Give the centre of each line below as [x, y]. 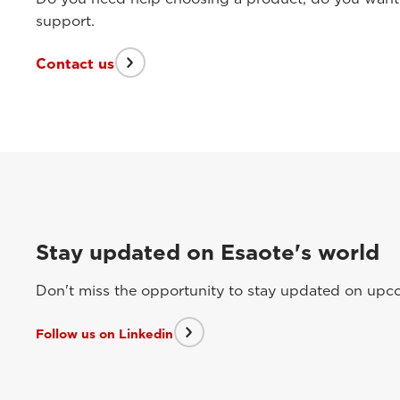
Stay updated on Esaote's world [208, 253]
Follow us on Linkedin [104, 333]
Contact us [75, 63]
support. [65, 21]
